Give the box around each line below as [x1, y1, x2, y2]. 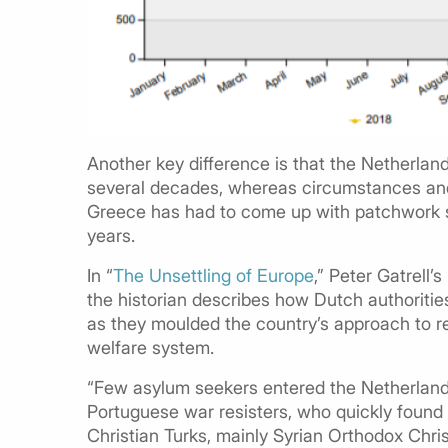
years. [87, 224, 135, 246]
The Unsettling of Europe [113, 264, 314, 286]
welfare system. [87, 336, 214, 358]
